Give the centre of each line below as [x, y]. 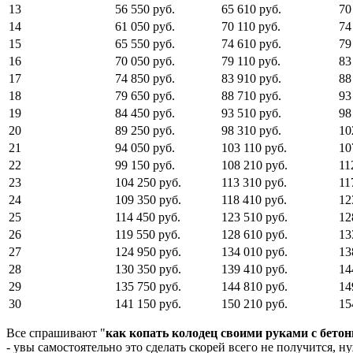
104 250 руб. [148, 182]
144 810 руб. [255, 286]
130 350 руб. [148, 269]
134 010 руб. [255, 251]
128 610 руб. [255, 234]
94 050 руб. [145, 147]
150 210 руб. [255, 303]
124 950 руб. [148, 251]
